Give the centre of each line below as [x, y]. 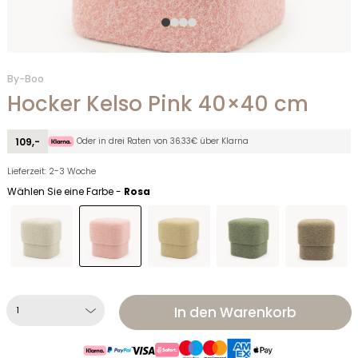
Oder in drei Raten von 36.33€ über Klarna [161, 141]
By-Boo [26, 79]
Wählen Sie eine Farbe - [66, 192]
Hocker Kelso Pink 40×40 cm [158, 104]
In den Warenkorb [235, 313]
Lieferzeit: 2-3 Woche [52, 171]
